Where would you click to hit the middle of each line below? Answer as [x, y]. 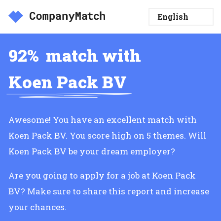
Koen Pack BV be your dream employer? [92, 151]
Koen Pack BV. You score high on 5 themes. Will [107, 135]
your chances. [37, 207]
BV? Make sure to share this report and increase [109, 191]
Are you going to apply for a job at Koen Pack [102, 175]
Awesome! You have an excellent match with [103, 120]
